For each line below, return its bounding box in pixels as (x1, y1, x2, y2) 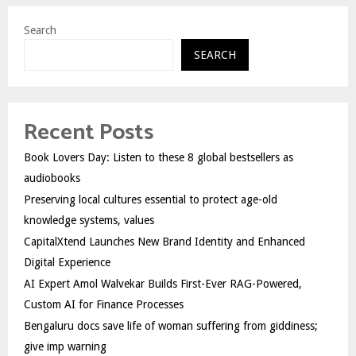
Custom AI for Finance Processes (24, 297, 184, 311)
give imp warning (24, 339, 106, 353)
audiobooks (24, 171, 80, 184)
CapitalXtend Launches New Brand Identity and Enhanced (24, 234, 305, 248)
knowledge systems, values (24, 213, 154, 226)
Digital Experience (24, 255, 110, 269)
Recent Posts (24, 114, 153, 151)
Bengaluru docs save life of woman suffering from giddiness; (24, 319, 318, 332)
